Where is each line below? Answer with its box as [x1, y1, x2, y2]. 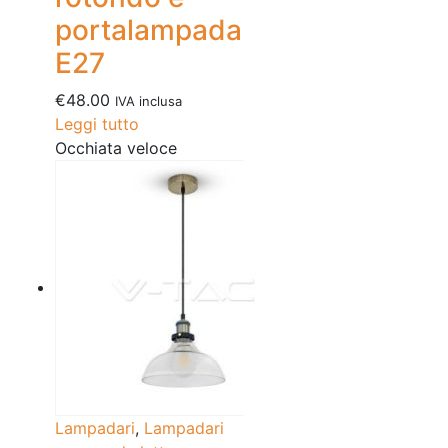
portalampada [55, 13, 242, 48]
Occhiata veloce [55, 138, 177, 159]
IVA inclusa [115, 93, 182, 110]
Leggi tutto [55, 114, 139, 135]
